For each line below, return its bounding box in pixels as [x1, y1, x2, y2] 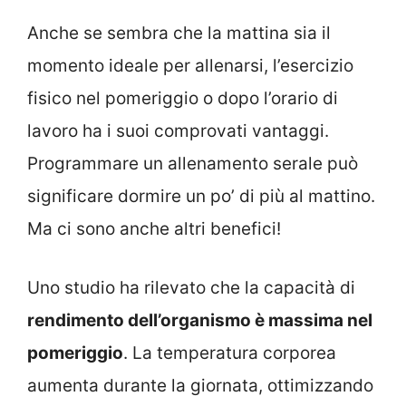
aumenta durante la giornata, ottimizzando [27, 374, 373, 396]
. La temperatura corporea [123, 342, 336, 363]
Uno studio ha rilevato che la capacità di [27, 276, 355, 298]
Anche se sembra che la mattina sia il [27, 23, 331, 44]
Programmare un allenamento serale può [27, 153, 358, 175]
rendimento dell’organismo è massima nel [27, 309, 372, 331]
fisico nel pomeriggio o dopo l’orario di [27, 88, 338, 110]
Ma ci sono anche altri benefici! [27, 218, 281, 240]
